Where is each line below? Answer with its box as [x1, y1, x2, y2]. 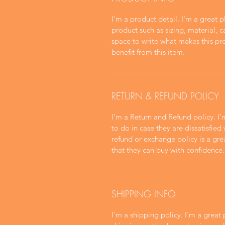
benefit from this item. [111, 47, 185, 57]
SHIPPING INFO [111, 187, 175, 200]
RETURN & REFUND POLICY [111, 89, 219, 102]
